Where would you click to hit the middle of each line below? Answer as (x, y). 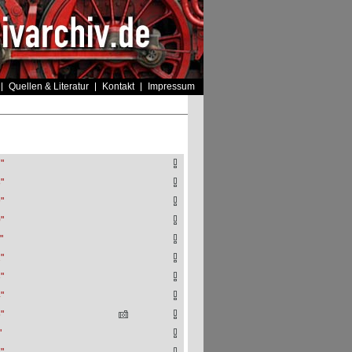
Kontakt (118, 86)
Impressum (171, 86)
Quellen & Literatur (48, 86)
